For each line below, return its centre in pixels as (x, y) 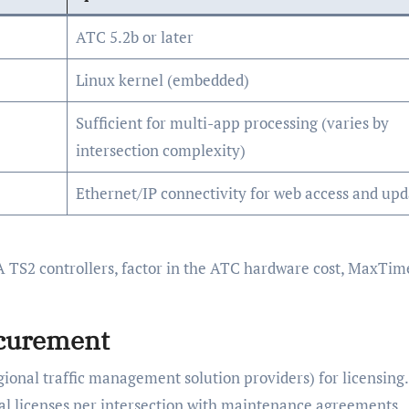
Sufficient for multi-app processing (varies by (232, 123)
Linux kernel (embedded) (162, 80)
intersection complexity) (160, 151)
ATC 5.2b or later (134, 37)
